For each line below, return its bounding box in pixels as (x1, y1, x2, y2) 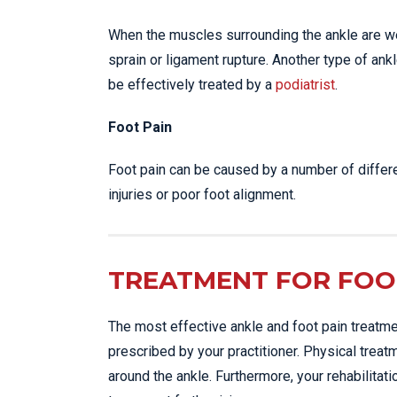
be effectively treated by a (108, 76, 276, 94)
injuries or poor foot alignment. (108, 186, 296, 204)
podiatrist (276, 76, 335, 94)
